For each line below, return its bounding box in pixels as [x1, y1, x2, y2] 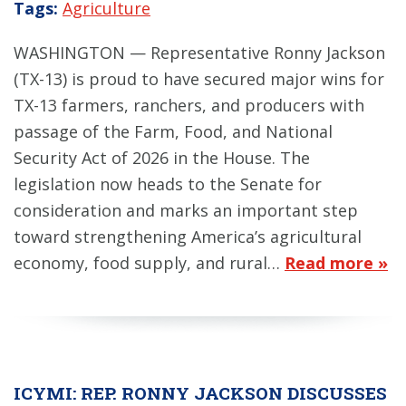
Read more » [285, 251, 388, 274]
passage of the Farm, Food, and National [14, 120, 333, 142]
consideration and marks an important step [14, 198, 358, 221]
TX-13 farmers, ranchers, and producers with [14, 93, 364, 116]
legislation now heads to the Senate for [14, 172, 322, 195]
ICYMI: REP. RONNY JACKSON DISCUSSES [14, 381, 387, 404]
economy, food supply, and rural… [14, 251, 285, 274]
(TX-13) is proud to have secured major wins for [14, 67, 384, 90]
